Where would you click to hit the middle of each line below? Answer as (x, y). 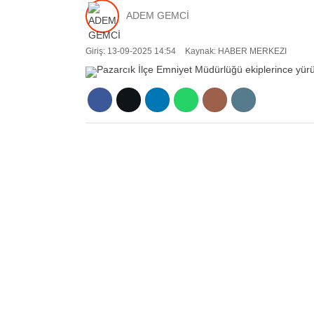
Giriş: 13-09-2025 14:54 (131, 51)
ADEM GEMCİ (158, 16)
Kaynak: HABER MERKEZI (235, 51)
